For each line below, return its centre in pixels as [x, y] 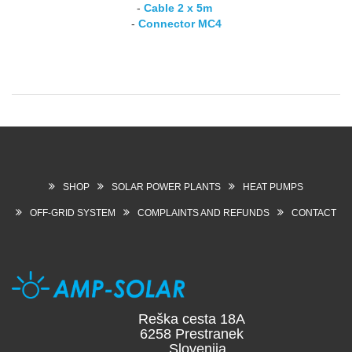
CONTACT [314, 213]
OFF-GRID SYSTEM [73, 213]
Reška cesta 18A [192, 319]
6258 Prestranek [192, 334]
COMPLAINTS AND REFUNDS [203, 213]
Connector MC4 [180, 23]
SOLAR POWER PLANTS [166, 187]
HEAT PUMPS [273, 187]
